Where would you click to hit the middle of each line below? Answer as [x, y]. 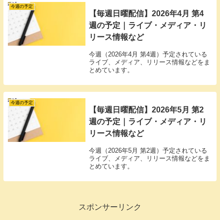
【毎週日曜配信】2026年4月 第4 [146, 14]
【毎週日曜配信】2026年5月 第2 [146, 110]
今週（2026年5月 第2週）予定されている [148, 150]
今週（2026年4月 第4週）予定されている [148, 55]
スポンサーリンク [110, 207]
